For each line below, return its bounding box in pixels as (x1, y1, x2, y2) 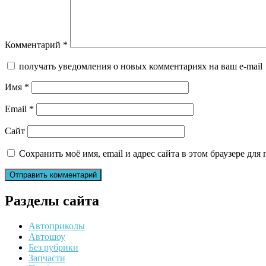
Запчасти (28, 252, 65, 263)
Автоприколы (28, 220, 85, 231)
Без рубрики (28, 242, 78, 252)
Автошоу (28, 231, 65, 242)
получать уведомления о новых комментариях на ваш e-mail (19, 61, 262, 71)
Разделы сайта (5, 192, 99, 208)
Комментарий (5, 39, 63, 50)
